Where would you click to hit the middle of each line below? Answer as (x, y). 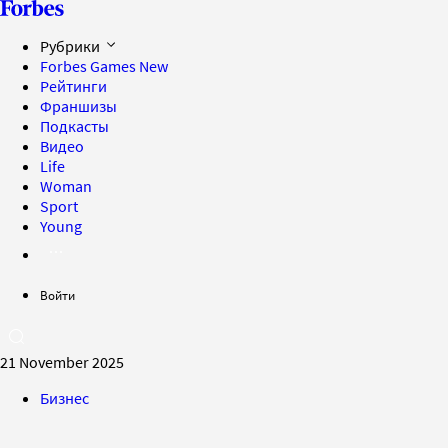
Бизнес (64, 398)
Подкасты (74, 126)
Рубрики (71, 46)
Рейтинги (73, 86)
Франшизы (78, 106)
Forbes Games (89, 66)
